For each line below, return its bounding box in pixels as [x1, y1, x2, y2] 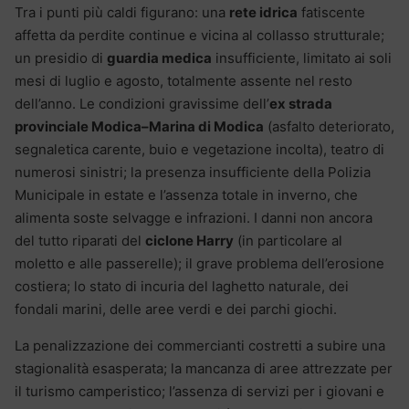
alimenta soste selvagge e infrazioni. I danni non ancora [15, 209, 372, 227]
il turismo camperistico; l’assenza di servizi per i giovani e [15, 383, 384, 401]
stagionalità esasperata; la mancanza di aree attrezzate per [15, 360, 393, 378]
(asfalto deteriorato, [264, 118, 394, 136]
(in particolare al [234, 232, 342, 250]
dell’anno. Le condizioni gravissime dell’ [15, 95, 269, 113]
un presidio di [15, 49, 107, 68]
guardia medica [107, 49, 212, 68]
